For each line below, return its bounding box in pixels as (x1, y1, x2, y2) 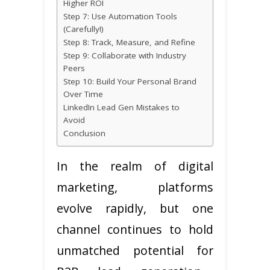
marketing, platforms (57, 178, 213, 195)
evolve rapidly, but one (57, 199, 213, 216)
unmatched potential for (57, 242, 213, 259)
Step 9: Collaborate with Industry (63, 49, 186, 61)
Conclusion (63, 127, 105, 139)
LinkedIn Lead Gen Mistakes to (63, 101, 180, 113)
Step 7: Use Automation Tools (63, 10, 177, 22)
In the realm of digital (57, 157, 213, 174)
